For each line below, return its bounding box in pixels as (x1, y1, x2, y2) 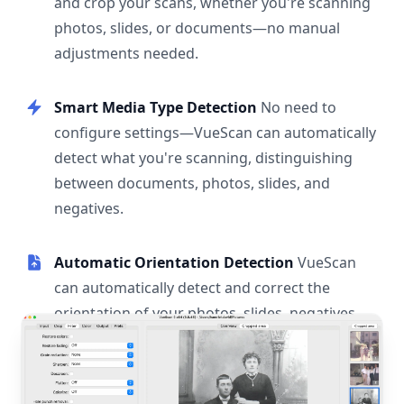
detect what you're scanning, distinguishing (54, 147, 353, 168)
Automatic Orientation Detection (54, 252, 298, 272)
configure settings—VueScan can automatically (54, 122, 376, 142)
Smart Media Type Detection (54, 96, 261, 117)
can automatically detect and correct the (54, 277, 330, 298)
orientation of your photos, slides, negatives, (54, 302, 359, 323)
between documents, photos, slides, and (54, 172, 330, 193)
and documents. (54, 327, 165, 348)
